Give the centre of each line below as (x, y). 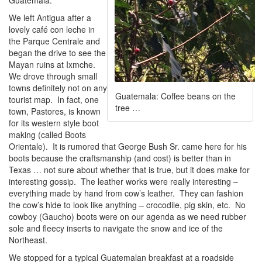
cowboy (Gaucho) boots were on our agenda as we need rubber (127, 216)
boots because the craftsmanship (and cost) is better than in (120, 158)
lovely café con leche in (52, 29)
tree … (128, 108)
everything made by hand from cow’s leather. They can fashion (126, 193)
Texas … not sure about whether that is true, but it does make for (129, 170)
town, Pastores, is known (55, 111)
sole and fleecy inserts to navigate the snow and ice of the (116, 228)
